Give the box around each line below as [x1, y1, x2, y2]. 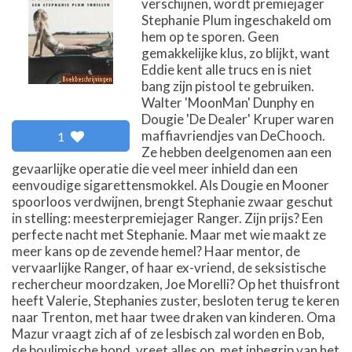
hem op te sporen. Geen [141, 28, 279, 45]
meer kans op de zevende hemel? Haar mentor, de [12, 243, 300, 259]
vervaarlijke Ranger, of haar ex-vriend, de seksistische [12, 259, 326, 276]
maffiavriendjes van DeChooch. [141, 127, 325, 144]
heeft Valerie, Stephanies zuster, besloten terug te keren [12, 292, 339, 309]
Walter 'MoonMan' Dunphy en [141, 94, 314, 111]
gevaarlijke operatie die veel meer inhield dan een [12, 160, 298, 177]
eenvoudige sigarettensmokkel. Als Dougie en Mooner [12, 177, 329, 193]
